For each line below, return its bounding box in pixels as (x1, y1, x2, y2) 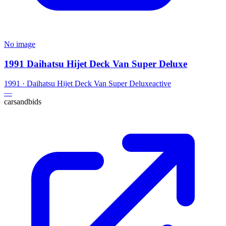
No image (4, 40, 35, 49)
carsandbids (4, 97, 41, 106)
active (152, 79, 171, 88)
